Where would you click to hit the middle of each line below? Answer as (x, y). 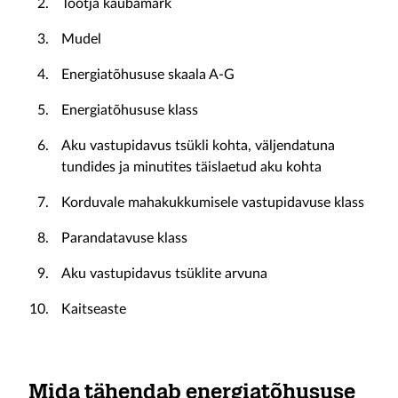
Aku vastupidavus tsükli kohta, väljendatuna (198, 146)
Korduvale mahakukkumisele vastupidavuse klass (213, 203)
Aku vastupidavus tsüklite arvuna (164, 274)
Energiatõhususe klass (130, 110)
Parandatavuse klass (124, 238)
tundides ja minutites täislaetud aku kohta (191, 167)
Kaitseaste (94, 309)
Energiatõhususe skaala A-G (148, 75)
